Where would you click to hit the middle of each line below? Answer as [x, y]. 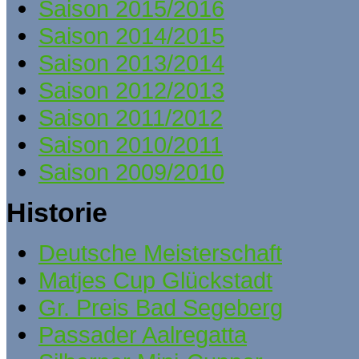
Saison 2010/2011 [131, 145]
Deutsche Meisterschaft [160, 253]
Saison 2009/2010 [131, 172]
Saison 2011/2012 [131, 118]
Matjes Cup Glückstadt [155, 280]
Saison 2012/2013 [131, 91]
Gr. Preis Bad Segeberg [161, 308]
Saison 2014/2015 [131, 36]
